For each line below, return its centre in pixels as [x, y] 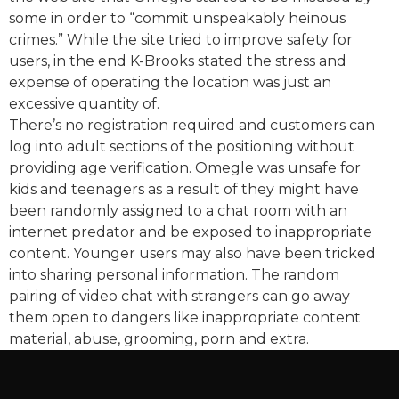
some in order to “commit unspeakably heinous [177, 18]
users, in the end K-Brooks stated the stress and [178, 61]
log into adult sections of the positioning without [182, 146]
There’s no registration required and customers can [192, 125]
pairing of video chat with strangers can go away [179, 296]
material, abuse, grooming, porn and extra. [159, 338]
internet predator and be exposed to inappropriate [191, 232]
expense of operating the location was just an [170, 82]
